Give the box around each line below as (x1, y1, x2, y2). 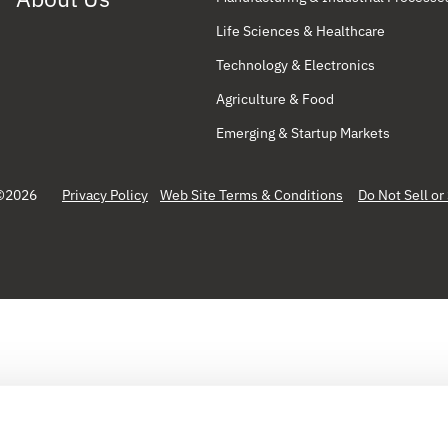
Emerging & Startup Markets (216, 123, 391, 142)
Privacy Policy (62, 185, 148, 204)
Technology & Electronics (216, 55, 376, 74)
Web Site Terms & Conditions (160, 185, 343, 204)
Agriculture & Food (216, 89, 335, 108)
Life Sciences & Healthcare (216, 21, 386, 40)
